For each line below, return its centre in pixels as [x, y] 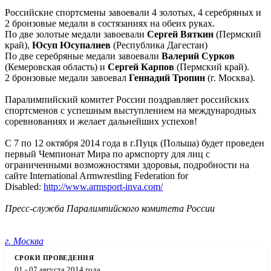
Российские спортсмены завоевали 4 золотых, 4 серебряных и [133, 12]
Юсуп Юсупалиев [71, 45]
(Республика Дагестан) [159, 45]
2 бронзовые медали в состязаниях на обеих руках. [110, 23]
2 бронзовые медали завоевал [67, 77]
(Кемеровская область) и [56, 67]
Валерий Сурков [198, 56]
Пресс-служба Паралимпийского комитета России [110, 208]
